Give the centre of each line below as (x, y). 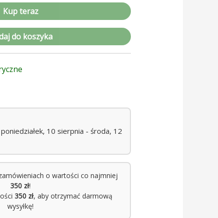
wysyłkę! (21, 206)
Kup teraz (20, 11)
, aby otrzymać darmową (73, 196)
